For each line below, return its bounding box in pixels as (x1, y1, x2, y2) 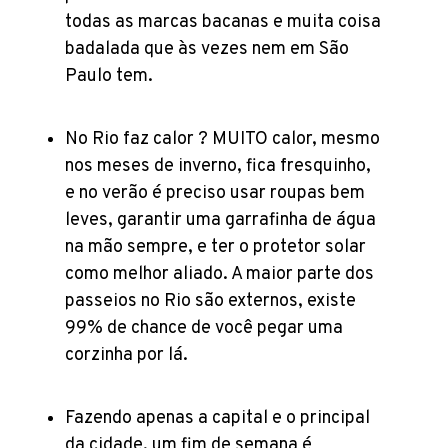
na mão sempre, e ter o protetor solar (65, 235, 366, 259)
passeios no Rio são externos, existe (65, 289, 356, 313)
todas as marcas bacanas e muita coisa (65, 10, 381, 34)
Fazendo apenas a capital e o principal (65, 406, 370, 430)
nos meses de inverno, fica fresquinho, (65, 154, 371, 178)
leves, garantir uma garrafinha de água (65, 208, 376, 232)
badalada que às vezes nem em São (65, 37, 349, 61)
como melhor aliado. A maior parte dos (65, 262, 374, 286)
